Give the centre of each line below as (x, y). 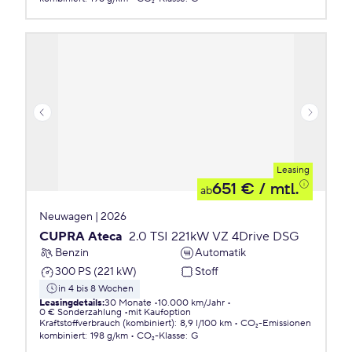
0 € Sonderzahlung (81, 312)
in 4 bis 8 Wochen (96, 289)
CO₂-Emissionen (276, 323)
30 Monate (128, 303)
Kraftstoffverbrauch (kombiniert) (107, 323)
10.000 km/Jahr (191, 303)
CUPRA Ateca (81, 236)
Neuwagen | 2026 (83, 217)
